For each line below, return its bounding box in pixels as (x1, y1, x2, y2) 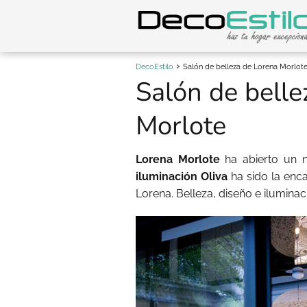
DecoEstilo (136, 62, 173, 71)
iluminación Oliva (136, 170, 228, 183)
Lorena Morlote (136, 153, 225, 166)
